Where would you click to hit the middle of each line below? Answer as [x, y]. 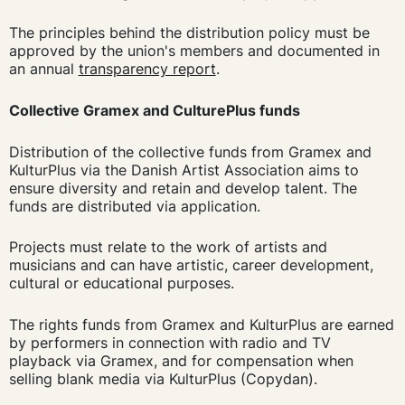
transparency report [147, 69]
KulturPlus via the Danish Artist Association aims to [184, 170]
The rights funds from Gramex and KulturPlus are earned [201, 324]
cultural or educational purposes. [121, 283]
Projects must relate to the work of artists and [168, 247]
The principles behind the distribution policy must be [189, 33]
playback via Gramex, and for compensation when [181, 360]
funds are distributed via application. [134, 206]
